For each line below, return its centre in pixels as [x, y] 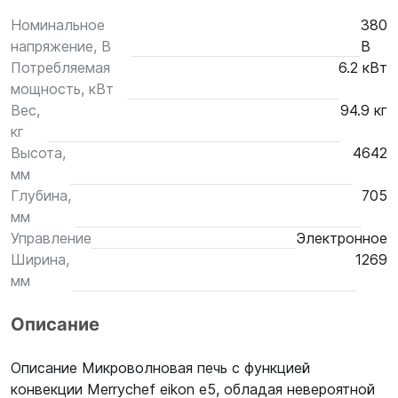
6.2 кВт [363, 68]
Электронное [342, 238]
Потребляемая [60, 68]
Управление [51, 238]
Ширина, [40, 259]
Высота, [38, 153]
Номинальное [58, 25]
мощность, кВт [62, 89]
